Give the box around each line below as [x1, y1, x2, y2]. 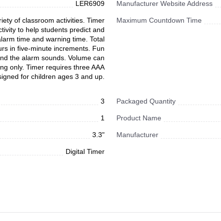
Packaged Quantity [116, 97, 176, 106]
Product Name [116, 114, 161, 122]
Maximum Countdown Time [116, 16, 202, 25]
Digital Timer [66, 147, 105, 156]
